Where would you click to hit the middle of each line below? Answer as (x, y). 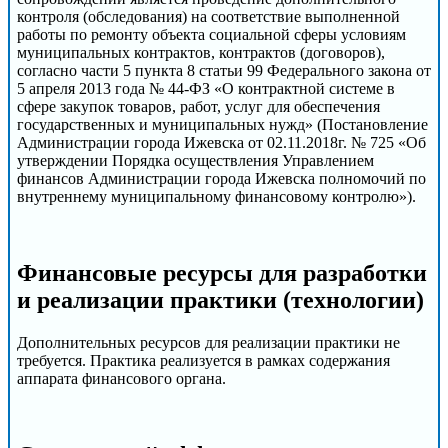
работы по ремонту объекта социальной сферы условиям (211, 35)
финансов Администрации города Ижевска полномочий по (221, 179)
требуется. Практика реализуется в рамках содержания (203, 361)
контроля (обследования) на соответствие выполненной (208, 17)
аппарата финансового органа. (121, 379)
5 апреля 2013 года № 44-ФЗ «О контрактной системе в (206, 89)
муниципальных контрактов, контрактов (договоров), (201, 53)
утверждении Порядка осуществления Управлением (195, 161)
